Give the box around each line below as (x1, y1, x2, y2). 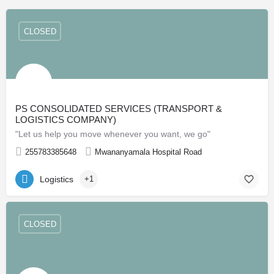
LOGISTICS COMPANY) (15, 114, 116, 125)
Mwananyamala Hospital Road (95, 147, 202, 157)
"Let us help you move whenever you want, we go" (15, 129, 210, 139)
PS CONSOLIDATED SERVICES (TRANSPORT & (15, 103, 222, 114)
